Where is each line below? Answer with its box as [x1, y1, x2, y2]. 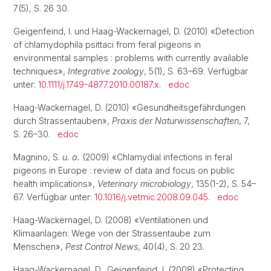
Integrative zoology [68, 66, 144, 76]
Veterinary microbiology [97, 178, 191, 189]
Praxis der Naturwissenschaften [112, 116, 239, 126]
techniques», [13, 66, 68, 76]
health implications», [13, 178, 97, 189]
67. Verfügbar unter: [13, 192, 94, 202]
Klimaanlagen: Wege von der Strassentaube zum [13, 228, 211, 238]
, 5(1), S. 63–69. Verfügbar [144, 66, 248, 76]
